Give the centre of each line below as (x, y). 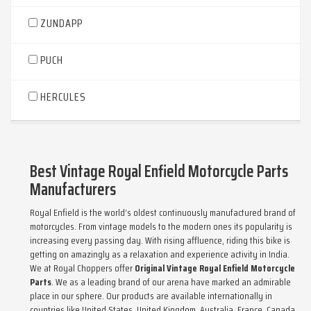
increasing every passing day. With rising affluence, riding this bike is (160, 240)
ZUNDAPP (61, 23)
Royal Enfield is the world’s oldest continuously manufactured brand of (163, 212)
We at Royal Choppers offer (82, 268)
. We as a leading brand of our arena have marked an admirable (171, 282)
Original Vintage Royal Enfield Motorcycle (215, 268)
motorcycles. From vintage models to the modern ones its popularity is (161, 226)
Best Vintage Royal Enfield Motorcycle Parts (159, 171)
